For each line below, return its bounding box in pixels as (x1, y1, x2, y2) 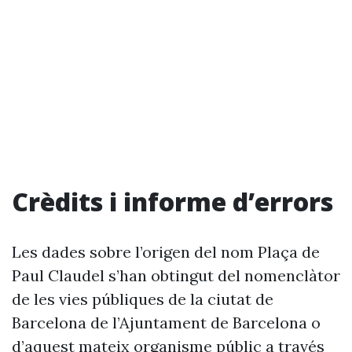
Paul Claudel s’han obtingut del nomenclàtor (12, 266, 340, 285)
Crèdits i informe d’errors (12, 185, 333, 218)
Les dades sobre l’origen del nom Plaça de (12, 242, 320, 262)
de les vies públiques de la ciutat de (12, 289, 273, 309)
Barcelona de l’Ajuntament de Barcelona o (12, 313, 321, 332)
